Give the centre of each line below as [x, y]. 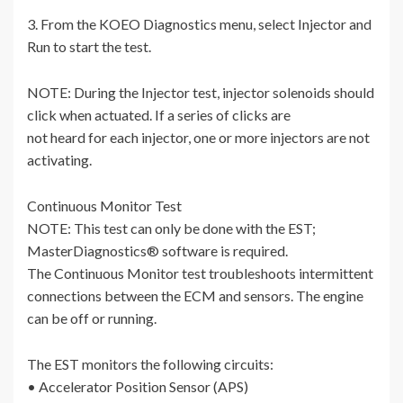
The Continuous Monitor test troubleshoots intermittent [200, 273]
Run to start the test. [89, 47]
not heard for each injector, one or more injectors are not [198, 138]
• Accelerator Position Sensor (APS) [138, 387]
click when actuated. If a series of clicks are [159, 115]
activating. [59, 160]
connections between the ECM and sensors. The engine [195, 296]
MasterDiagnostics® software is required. [157, 251]
